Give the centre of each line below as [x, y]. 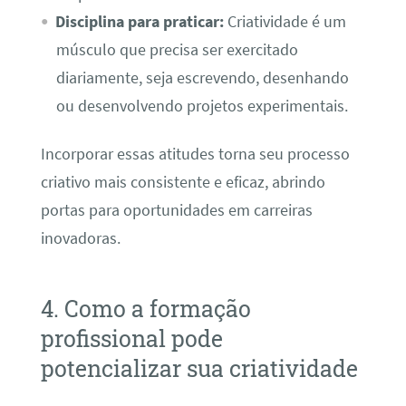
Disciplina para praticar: [139, 21]
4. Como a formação [145, 308]
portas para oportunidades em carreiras [176, 211]
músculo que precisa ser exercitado [177, 49]
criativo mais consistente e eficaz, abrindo [183, 183]
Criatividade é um [285, 21]
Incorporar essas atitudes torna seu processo [195, 155]
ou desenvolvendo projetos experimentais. [202, 106]
